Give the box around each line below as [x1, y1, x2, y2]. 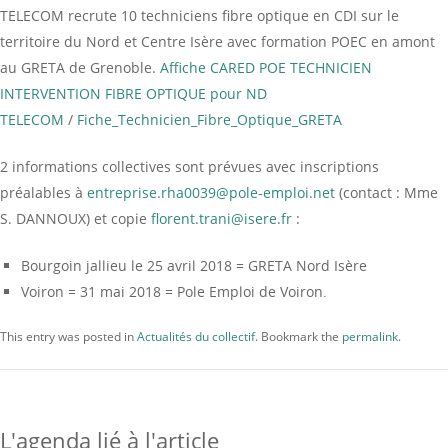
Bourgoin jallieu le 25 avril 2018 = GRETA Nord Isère [21, 256, 367, 276]
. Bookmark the [255, 328, 342, 346]
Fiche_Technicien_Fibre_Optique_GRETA [77, 110, 342, 130]
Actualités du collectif [137, 328, 255, 346]
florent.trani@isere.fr [151, 209, 292, 229]
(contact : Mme [335, 183, 438, 203]
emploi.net [263, 183, 335, 203]
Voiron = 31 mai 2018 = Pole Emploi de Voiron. [21, 282, 327, 302]
